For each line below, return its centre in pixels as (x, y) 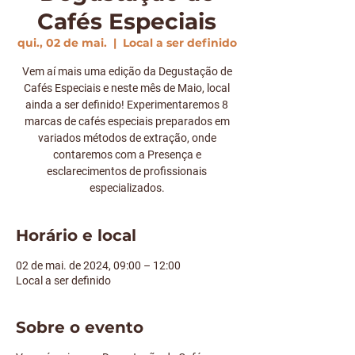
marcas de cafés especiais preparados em (127, 121)
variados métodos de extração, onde (127, 137)
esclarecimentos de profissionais (127, 171)
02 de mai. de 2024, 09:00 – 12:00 (98, 265)
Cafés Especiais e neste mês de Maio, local (127, 88)
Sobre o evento (80, 327)
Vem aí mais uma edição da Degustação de (127, 71)
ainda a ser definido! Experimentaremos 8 (127, 104)
